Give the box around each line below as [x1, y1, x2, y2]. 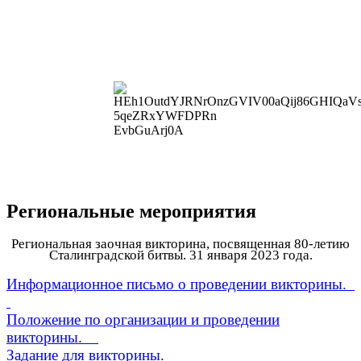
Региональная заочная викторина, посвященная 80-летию [11, 236, 350, 252]
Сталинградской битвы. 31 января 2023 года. [48, 247, 313, 263]
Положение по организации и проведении [6, 310, 280, 328]
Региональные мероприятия [6, 201, 256, 222]
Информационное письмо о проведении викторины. [6, 275, 355, 293]
